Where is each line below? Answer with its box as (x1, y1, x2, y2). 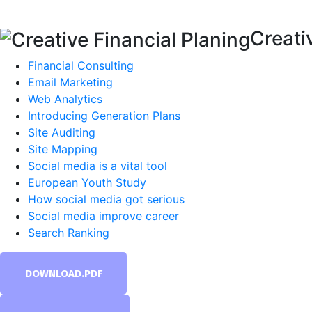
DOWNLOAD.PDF (24, 267, 102, 280)
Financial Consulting (28, 58, 134, 72)
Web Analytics (28, 91, 102, 106)
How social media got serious (28, 192, 185, 206)
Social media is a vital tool (28, 158, 167, 173)
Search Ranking (28, 225, 109, 240)
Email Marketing (28, 75, 113, 89)
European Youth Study (28, 175, 146, 189)
